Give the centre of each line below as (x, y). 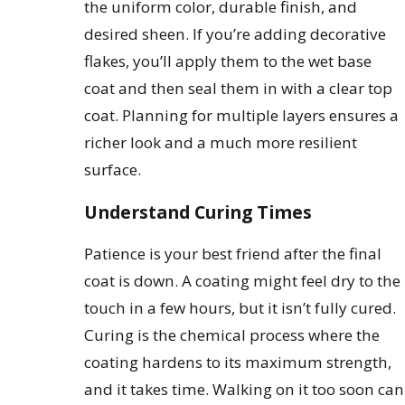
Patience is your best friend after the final (233, 254)
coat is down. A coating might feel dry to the (243, 281)
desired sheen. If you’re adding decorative (235, 33)
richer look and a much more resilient (221, 142)
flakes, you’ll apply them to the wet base (228, 61)
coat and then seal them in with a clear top (239, 88)
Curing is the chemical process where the (232, 335)
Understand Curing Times (198, 212)
